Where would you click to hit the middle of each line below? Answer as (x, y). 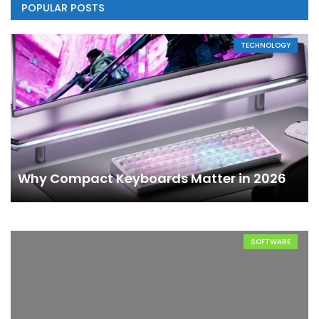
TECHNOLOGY (266, 46)
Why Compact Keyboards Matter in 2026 (152, 178)
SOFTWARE (271, 241)
